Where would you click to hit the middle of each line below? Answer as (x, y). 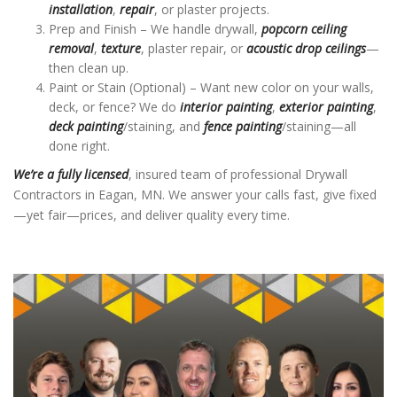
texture (121, 48)
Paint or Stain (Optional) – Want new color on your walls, (211, 87)
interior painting (226, 107)
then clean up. (89, 68)
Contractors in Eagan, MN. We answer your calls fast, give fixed (195, 194)
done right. (79, 146)
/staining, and (163, 126)
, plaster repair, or (194, 48)
